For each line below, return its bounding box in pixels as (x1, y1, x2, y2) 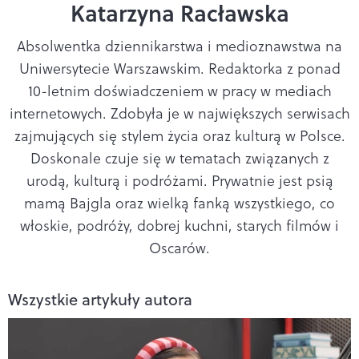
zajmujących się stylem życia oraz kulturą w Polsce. (14, 126, 345, 146)
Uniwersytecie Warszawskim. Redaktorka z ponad (18, 58, 341, 79)
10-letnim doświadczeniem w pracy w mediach (27, 81, 332, 101)
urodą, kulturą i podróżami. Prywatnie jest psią (26, 171, 333, 191)
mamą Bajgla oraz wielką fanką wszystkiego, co (24, 193, 335, 213)
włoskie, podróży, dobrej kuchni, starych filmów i (20, 216, 339, 236)
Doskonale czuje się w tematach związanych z (30, 148, 329, 168)
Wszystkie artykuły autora (8, 288, 192, 311)
